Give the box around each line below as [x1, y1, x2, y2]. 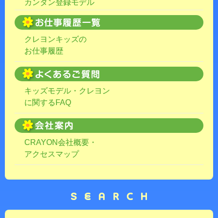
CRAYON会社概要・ [24, 138, 97, 147]
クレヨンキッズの [24, 35, 87, 44]
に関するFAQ [24, 98, 71, 107]
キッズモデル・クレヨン [24, 87, 110, 95]
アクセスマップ [24, 150, 79, 159]
